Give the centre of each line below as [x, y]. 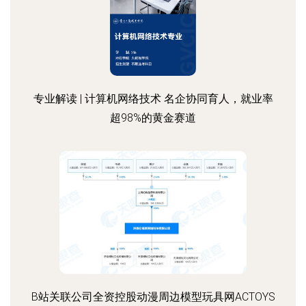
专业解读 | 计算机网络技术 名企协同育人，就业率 [153, 99]
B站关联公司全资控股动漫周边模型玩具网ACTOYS [153, 297]
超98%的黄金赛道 [153, 118]
